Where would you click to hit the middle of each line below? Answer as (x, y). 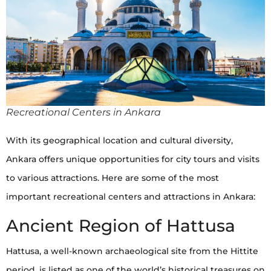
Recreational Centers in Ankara (83, 113)
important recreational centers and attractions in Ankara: (131, 197)
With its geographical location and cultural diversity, (119, 141)
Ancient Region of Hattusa (121, 226)
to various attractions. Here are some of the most (113, 178)
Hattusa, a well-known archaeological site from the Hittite (132, 251)
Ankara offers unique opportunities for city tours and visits (133, 159)
